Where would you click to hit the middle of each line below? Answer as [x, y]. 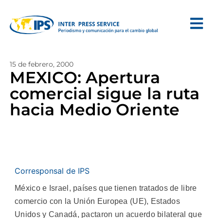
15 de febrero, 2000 [42, 64]
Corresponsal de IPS [52, 171]
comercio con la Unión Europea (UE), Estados [97, 201]
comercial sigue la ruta [105, 93]
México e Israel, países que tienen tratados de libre [106, 188]
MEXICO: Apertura [85, 77]
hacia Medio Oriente [95, 109]
